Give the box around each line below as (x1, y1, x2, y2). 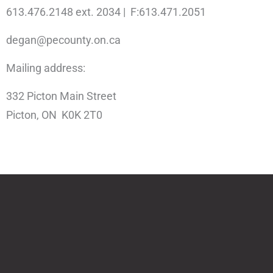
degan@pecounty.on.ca (6, 34, 121, 46)
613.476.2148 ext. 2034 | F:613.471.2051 (6, 5, 206, 18)
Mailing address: (6, 62, 85, 74)
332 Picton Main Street (6, 90, 116, 102)
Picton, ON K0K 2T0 (6, 108, 102, 121)
